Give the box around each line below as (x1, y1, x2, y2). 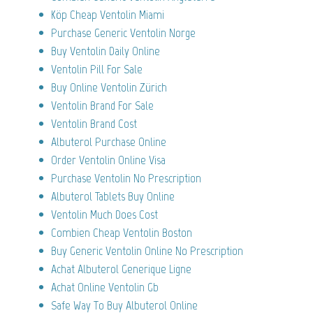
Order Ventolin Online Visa (51, 152, 166, 168)
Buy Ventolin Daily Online (51, 43, 160, 59)
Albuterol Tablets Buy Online (51, 188, 175, 204)
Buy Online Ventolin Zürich (51, 79, 167, 95)
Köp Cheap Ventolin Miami (51, 6, 164, 22)
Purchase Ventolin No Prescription (51, 170, 201, 186)
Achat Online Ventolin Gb (51, 279, 159, 295)
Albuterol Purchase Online (51, 133, 166, 150)
